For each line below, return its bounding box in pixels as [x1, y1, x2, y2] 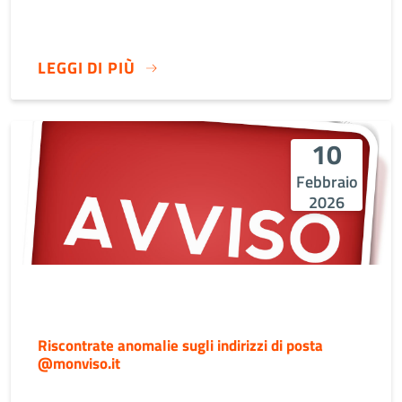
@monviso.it [38, 351, 120, 376]
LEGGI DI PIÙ [38, 56, 135, 81]
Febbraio [295, 170, 358, 195]
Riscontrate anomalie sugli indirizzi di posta [38, 333, 323, 358]
